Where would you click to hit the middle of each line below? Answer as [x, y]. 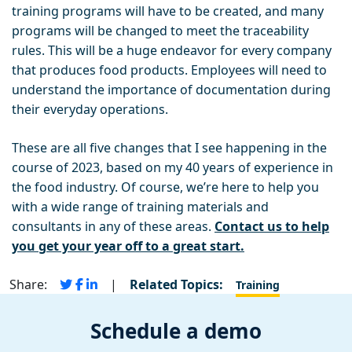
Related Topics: [181, 284]
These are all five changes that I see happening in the [169, 147]
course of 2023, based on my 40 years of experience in [172, 167]
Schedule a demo [176, 330]
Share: [33, 284]
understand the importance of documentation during [171, 89]
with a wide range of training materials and [140, 206]
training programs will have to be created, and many [168, 11]
